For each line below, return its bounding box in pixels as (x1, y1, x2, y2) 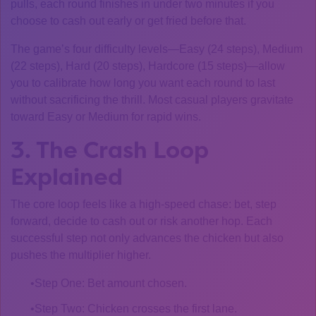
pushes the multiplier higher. (11, 249, 151, 261)
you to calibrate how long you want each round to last (11, 77, 275, 89)
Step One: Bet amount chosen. (35, 277, 187, 289)
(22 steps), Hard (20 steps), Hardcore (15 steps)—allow (11, 60, 285, 72)
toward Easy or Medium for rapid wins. (11, 111, 201, 123)
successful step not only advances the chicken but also (11, 232, 284, 244)
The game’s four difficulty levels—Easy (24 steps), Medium (11, 43, 303, 55)
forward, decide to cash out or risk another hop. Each (11, 215, 272, 227)
